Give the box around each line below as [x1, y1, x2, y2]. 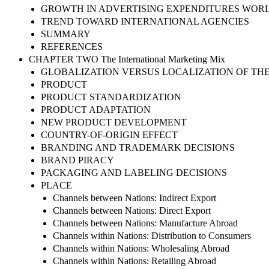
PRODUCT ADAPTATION [41, 104, 151, 115]
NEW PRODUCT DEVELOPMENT [41, 116, 187, 127]
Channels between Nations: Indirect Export [53, 192, 216, 203]
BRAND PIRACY [41, 154, 114, 165]
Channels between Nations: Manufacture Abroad [53, 217, 238, 228]
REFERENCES [41, 41, 103, 52]
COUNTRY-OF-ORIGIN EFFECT [41, 129, 178, 140]
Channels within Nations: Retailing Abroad [53, 255, 216, 266]
